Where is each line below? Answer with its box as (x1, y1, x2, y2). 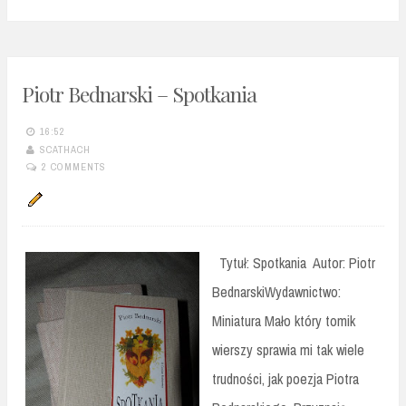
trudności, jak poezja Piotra (212, 369, 359, 390)
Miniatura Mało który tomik (212, 311, 355, 332)
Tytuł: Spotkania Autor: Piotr (212, 253, 375, 274)
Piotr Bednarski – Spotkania (22, 79, 256, 108)
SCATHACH (40, 142, 91, 156)
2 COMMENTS (42, 160, 106, 173)
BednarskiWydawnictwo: (212, 282, 341, 303)
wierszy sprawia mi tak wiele (212, 340, 364, 361)
